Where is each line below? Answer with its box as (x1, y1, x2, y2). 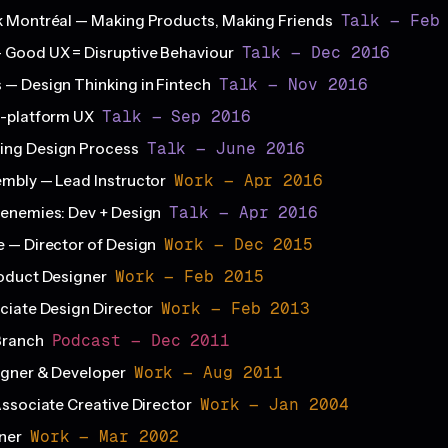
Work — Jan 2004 (199, 395, 349, 415)
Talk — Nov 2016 (218, 75, 368, 95)
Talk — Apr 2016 (169, 203, 319, 223)
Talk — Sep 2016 (102, 107, 251, 127)
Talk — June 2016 (146, 139, 306, 159)
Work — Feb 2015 (114, 267, 264, 287)
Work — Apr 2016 (174, 171, 324, 191)
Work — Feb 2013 (161, 299, 311, 319)
